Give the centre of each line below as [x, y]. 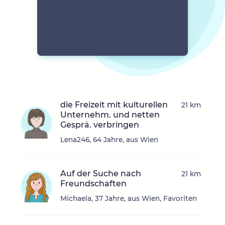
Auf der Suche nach [101, 174]
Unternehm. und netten [110, 115]
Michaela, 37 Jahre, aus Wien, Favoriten [129, 199]
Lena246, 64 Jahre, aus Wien [109, 140]
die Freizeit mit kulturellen [114, 105]
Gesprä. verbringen [100, 125]
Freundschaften [93, 184]
